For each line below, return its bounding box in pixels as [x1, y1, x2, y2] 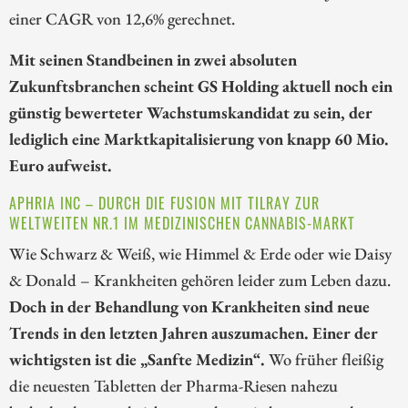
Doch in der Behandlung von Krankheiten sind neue [9, 294, 370, 317]
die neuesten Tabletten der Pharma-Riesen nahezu [9, 373, 338, 396]
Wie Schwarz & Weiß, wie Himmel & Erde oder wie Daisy [9, 241, 392, 264]
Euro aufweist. [9, 153, 112, 176]
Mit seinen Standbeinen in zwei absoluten [9, 47, 297, 70]
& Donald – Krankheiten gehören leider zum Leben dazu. [9, 268, 391, 291]
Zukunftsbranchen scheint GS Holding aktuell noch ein [9, 74, 393, 97]
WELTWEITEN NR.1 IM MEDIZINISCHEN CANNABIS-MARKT [9, 211, 355, 234]
